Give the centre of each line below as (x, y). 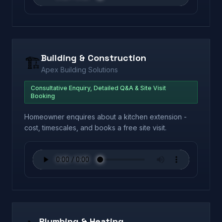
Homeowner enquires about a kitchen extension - (106, 117)
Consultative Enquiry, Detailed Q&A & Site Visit (98, 88)
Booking (43, 96)
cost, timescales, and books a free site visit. (95, 128)
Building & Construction (94, 58)
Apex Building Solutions (80, 70)
